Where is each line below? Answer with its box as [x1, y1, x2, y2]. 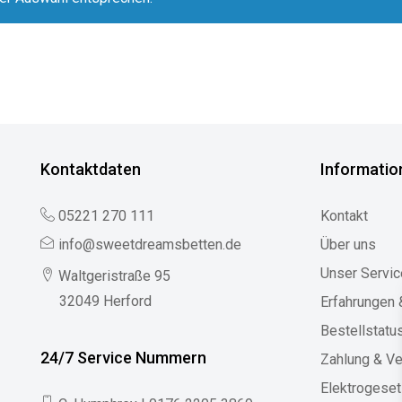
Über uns [320, 236, 377, 253]
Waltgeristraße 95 [57, 267, 170, 284]
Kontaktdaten [39, 160, 141, 179]
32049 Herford [58, 293, 152, 310]
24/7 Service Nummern [39, 348, 206, 367]
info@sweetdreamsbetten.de [57, 236, 241, 253]
